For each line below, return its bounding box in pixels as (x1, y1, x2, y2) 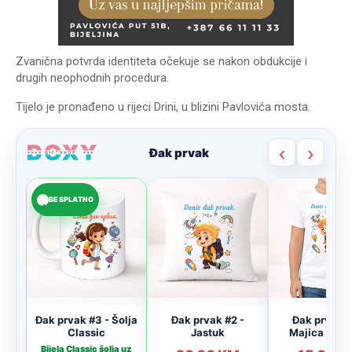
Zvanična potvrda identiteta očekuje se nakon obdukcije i (16, 54, 307, 69)
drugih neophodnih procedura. (16, 71, 169, 86)
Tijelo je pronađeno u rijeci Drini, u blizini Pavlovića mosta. (16, 100, 310, 115)
